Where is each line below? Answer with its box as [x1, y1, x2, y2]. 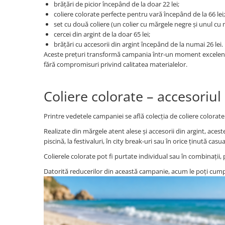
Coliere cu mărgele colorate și [8, 9, 107, 18]
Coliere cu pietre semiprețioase [8, 32, 113, 41]
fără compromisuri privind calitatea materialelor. [44, 60, 187, 69]
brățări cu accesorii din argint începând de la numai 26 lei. [54, 40, 223, 49]
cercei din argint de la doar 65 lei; [54, 30, 150, 39]
